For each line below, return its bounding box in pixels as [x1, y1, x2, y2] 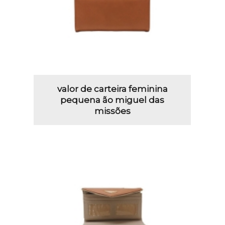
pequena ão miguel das [60, 94, 165, 105]
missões [94, 105, 131, 116]
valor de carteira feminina [57, 83, 168, 94]
